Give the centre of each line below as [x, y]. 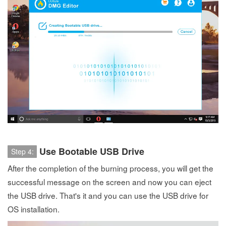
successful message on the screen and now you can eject [109, 182]
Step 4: [22, 152]
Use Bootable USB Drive [92, 152]
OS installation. [34, 209]
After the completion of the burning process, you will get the [110, 168]
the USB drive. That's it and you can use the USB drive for [108, 195]
